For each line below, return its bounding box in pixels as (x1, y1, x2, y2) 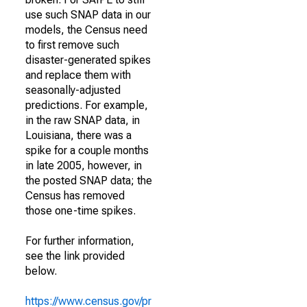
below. (25, 265, 57, 278)
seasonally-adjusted (25, 84, 121, 97)
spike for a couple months (25, 144, 149, 157)
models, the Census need (25, 23, 147, 36)
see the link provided (25, 249, 125, 262)
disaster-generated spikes (25, 53, 151, 66)
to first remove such (25, 38, 119, 51)
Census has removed (25, 189, 125, 202)
